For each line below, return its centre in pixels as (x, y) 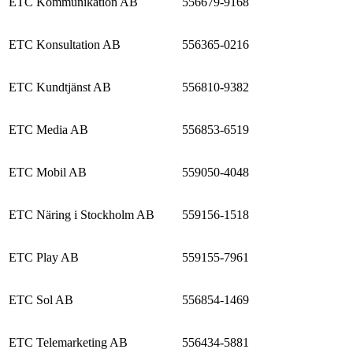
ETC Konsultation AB (65, 44)
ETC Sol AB (41, 299)
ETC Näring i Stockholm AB (82, 214)
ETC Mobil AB (48, 172)
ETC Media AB (48, 129)
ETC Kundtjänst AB (60, 87)
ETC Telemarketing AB (68, 342)
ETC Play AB (44, 257)
